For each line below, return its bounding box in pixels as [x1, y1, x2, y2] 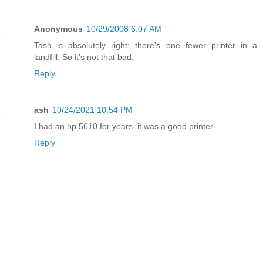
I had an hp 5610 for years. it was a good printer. [34, 121, 215, 131]
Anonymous [34, 23, 83, 33]
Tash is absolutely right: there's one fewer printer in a [34, 40, 257, 50]
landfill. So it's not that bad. [34, 52, 134, 62]
